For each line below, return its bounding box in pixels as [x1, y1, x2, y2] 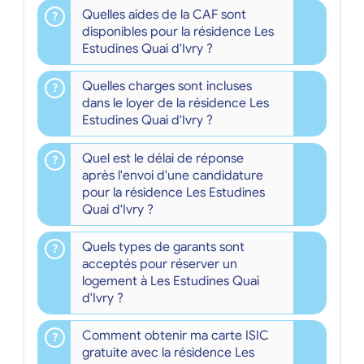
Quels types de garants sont [81, 238, 245, 255]
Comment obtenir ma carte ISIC [81, 327, 269, 344]
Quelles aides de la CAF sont [81, 6, 246, 24]
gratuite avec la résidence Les [81, 344, 254, 361]
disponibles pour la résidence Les [81, 24, 274, 41]
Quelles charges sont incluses [81, 78, 252, 95]
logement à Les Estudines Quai [81, 272, 259, 289]
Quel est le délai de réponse [81, 149, 244, 167]
